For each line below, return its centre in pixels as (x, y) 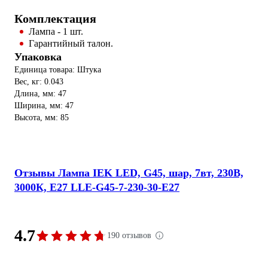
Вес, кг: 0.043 (39, 81)
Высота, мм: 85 (42, 117)
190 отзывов (129, 236)
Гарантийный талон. (71, 43)
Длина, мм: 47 (40, 93)
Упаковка (38, 57)
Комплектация (55, 18)
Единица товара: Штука (58, 69)
